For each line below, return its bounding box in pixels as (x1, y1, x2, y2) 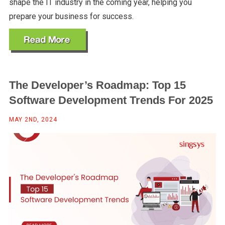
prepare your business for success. (9, 12, 134, 22)
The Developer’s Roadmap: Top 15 (9, 79, 186, 92)
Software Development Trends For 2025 (9, 94, 213, 107)
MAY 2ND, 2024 (9, 116, 57, 124)
